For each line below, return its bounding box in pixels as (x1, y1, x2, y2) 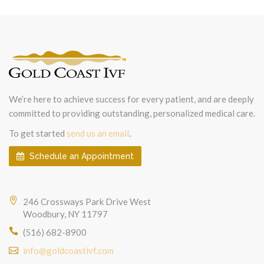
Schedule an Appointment (27, 151, 134, 161)
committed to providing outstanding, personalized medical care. (9, 107, 255, 118)
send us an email (67, 127, 129, 138)
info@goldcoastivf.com (23, 245, 114, 256)
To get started (9, 127, 67, 138)
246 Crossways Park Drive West (23, 196, 151, 207)
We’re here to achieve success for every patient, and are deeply (9, 93, 254, 104)
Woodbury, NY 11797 (23, 208, 108, 219)
